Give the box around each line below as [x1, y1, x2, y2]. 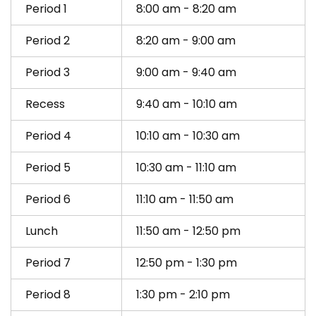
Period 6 [25, 191, 71, 208]
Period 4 [25, 128, 71, 145]
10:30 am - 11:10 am [136, 159, 236, 176]
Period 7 [25, 255, 71, 272]
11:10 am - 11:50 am [136, 191, 233, 208]
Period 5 [25, 159, 71, 176]
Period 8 [25, 286, 71, 303]
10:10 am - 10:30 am [136, 128, 240, 145]
